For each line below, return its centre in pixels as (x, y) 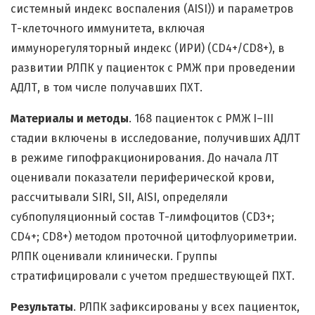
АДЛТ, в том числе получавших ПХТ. (107, 88)
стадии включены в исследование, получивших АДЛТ (155, 139)
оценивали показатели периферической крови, (142, 178)
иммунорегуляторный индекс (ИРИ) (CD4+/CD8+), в (148, 49)
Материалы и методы (70, 119)
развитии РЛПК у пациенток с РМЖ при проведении (153, 68)
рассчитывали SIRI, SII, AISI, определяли (119, 198)
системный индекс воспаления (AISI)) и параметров (152, 9)
